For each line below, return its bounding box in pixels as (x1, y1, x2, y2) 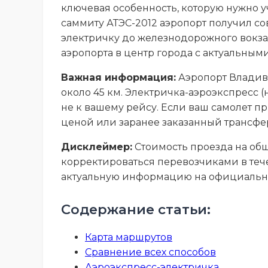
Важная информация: (61, 71, 176, 83)
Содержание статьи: (61, 200, 211, 218)
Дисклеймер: (61, 141, 132, 153)
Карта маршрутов (85, 231, 172, 243)
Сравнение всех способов (85, 246, 216, 258)
